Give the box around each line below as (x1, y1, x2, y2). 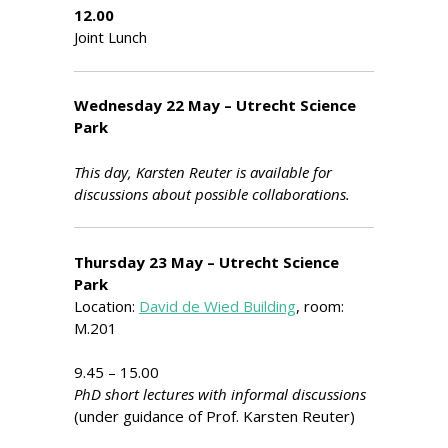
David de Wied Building (139, 295, 296, 316)
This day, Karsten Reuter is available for (74, 161, 332, 182)
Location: (74, 295, 139, 316)
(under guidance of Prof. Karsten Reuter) (74, 406, 355, 426)
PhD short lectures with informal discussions (74, 384, 366, 404)
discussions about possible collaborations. (74, 183, 350, 204)
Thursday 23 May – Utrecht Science (74, 251, 339, 272)
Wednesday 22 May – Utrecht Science (74, 95, 356, 115)
